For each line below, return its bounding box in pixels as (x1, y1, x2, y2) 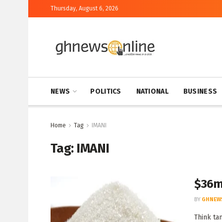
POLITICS (90, 87, 121, 96)
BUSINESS (183, 87, 218, 96)
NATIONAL (136, 87, 168, 96)
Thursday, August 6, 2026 (51, 5, 118, 12)
